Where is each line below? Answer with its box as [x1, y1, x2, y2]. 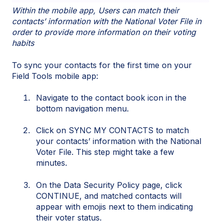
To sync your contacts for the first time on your [12, 60, 192, 70]
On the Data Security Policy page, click [36, 180, 182, 190]
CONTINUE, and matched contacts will [36, 190, 182, 201]
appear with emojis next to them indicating [36, 201, 193, 212]
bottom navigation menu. [36, 104, 129, 113]
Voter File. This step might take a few [36, 147, 174, 157]
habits [12, 38, 34, 48]
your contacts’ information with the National [36, 136, 201, 147]
